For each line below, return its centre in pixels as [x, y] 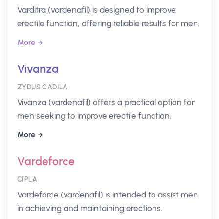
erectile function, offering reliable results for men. [108, 23]
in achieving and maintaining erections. [90, 208]
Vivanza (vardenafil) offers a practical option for [106, 102]
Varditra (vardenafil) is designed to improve [97, 10]
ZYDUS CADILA [43, 87]
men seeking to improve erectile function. [94, 116]
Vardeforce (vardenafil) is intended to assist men [108, 195]
